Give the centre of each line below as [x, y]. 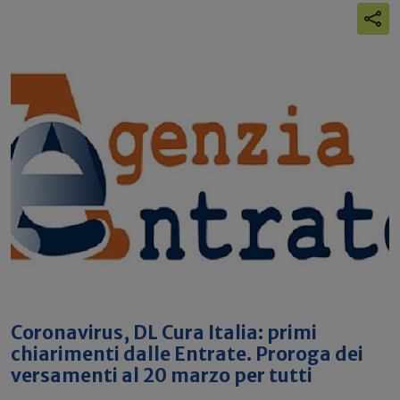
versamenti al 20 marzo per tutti [162, 376]
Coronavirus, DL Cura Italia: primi [164, 333]
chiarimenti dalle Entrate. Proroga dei [187, 354]
